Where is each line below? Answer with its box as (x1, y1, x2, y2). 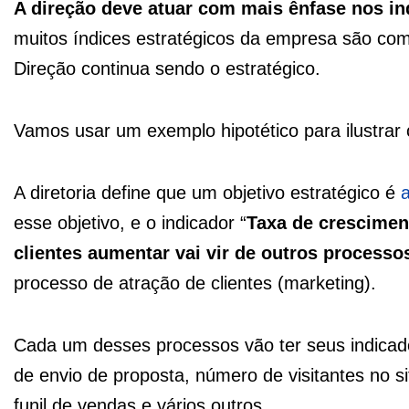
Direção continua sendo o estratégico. (14, 58, 320, 79)
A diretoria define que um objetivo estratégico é (14, 183, 401, 204)
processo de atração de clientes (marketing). (14, 273, 376, 294)
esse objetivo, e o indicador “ (14, 213, 246, 234)
